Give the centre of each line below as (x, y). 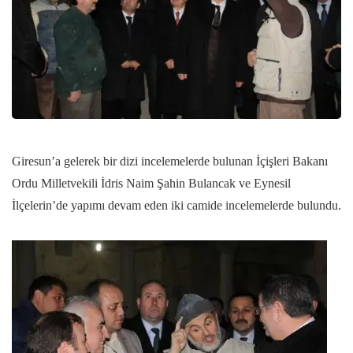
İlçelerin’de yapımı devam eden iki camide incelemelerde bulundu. (176, 206)
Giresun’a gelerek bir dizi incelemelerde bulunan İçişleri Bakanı (170, 162)
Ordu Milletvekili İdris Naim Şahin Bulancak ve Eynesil (151, 184)
